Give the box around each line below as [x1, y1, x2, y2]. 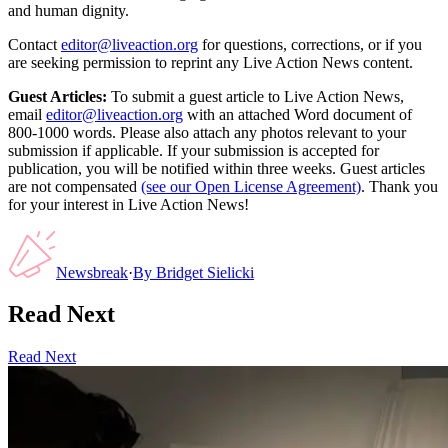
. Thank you [361, 177, 438, 195]
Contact [8, 35, 57, 53]
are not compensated [8, 177, 137, 195]
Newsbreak [56, 263, 128, 281]
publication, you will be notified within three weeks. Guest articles [8, 159, 425, 177]
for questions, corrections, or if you [202, 35, 422, 53]
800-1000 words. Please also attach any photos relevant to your [8, 123, 406, 141]
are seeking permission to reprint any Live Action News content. [8, 53, 413, 71]
